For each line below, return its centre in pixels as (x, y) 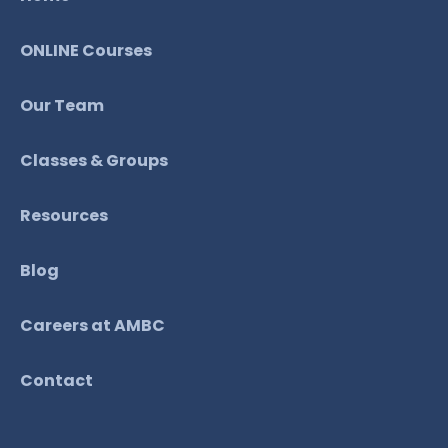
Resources (64, 215)
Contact (56, 380)
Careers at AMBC (92, 325)
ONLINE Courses (86, 50)
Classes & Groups (94, 160)
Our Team (62, 105)
